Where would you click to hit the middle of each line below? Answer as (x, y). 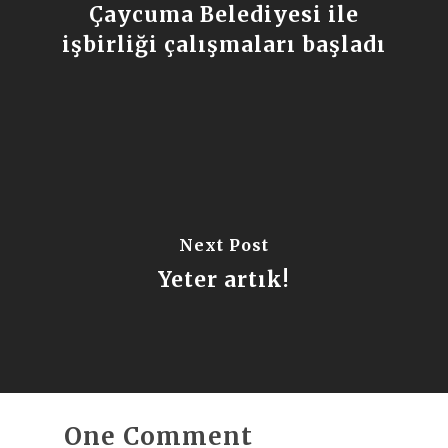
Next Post (224, 244)
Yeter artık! (224, 279)
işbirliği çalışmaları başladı (224, 44)
